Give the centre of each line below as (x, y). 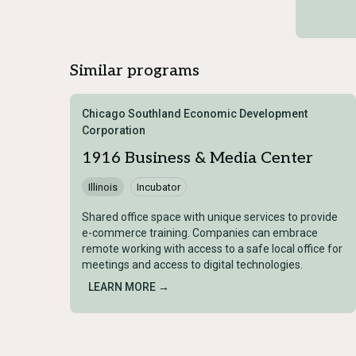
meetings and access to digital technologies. (192, 265)
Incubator (159, 187)
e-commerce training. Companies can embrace (200, 233)
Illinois (103, 187)
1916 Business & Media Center (197, 159)
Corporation (114, 131)
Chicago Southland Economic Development (195, 114)
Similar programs (135, 71)
